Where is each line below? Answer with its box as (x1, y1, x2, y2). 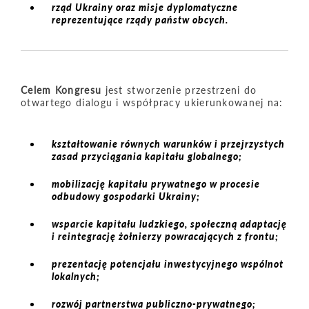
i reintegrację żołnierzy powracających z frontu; (52, 230, 279, 242)
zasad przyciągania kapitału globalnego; (52, 150, 242, 162)
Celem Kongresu (21, 83, 102, 96)
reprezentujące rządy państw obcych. (52, 13, 228, 26)
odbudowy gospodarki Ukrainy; (52, 190, 200, 202)
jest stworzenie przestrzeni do (101, 83, 257, 96)
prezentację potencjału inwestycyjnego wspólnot (52, 257, 283, 270)
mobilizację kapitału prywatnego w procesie (52, 177, 260, 190)
